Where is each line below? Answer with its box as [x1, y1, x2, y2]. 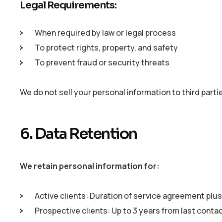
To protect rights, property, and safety [35, 42, 178, 53]
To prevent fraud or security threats [35, 57, 169, 68]
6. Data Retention [20, 124, 137, 143]
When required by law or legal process [35, 27, 176, 38]
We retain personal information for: [20, 161, 160, 171]
